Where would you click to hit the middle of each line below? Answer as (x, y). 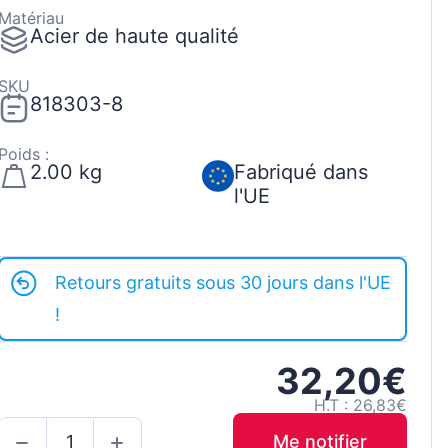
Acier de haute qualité (134, 36)
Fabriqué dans (300, 172)
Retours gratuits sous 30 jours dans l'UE (223, 283)
